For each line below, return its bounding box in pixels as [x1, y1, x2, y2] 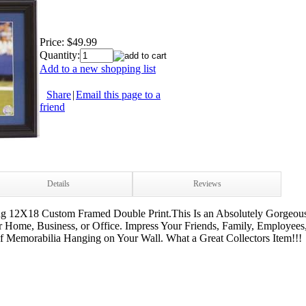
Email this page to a [76, 88, 161, 100]
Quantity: [40, 48, 80, 61]
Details [46, 178, 70, 189]
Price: [40, 36, 64, 48]
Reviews [193, 178, 221, 189]
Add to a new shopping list [40, 62, 156, 74]
